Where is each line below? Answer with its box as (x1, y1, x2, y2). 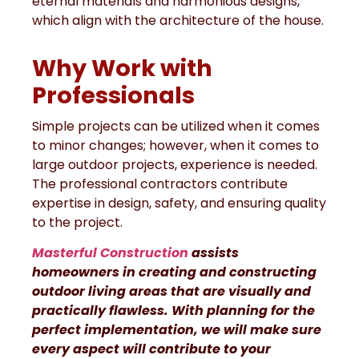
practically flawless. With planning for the (32, 301, 315, 321)
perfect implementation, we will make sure (32, 321, 321, 340)
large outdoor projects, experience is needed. (32, 155, 317, 174)
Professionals (32, 79, 195, 111)
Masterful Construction (32, 244, 188, 263)
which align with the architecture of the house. (32, 10, 324, 30)
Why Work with (32, 51, 212, 84)
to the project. (32, 212, 123, 232)
